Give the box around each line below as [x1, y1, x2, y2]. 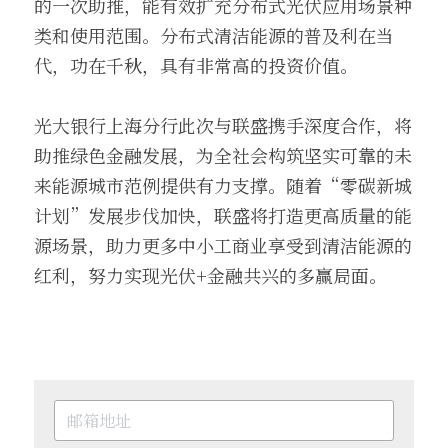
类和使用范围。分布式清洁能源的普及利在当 [34, 21, 394, 48]
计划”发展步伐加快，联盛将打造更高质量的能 [34, 201, 412, 228]
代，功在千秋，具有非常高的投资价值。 [34, 51, 358, 78]
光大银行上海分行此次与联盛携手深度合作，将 [34, 111, 412, 138]
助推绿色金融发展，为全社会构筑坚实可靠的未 [34, 141, 412, 168]
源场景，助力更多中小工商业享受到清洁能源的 [34, 231, 412, 258]
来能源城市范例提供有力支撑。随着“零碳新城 [34, 171, 412, 198]
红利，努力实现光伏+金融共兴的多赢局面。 [34, 261, 387, 288]
